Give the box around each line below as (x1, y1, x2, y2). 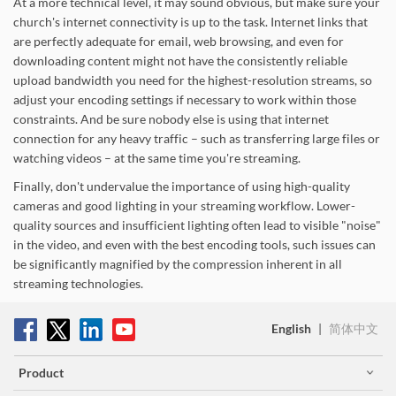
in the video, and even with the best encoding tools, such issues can (13, 237, 376, 252)
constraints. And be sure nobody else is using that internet (13, 111, 329, 126)
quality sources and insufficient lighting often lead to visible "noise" (13, 217, 381, 232)
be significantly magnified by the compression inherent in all (13, 256, 342, 271)
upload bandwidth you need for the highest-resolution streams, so (13, 72, 372, 88)
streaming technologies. (13, 276, 143, 291)
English (271, 321, 311, 336)
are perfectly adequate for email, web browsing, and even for (13, 34, 344, 49)
